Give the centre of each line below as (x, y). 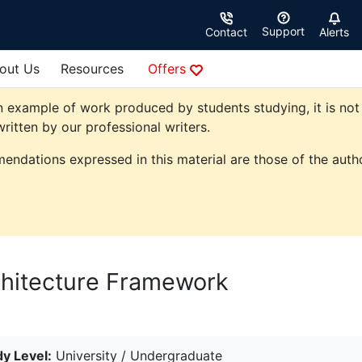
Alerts (334, 32)
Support (283, 32)
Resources (92, 69)
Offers (169, 69)
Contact (226, 32)
